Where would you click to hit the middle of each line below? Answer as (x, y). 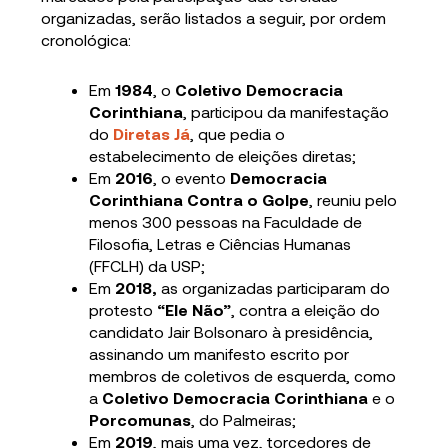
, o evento (192, 178)
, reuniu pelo (353, 200)
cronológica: (86, 40)
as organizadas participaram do (274, 288)
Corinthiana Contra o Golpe (199, 200)
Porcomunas (140, 420)
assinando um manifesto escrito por (219, 354)
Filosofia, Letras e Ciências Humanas (220, 244)
